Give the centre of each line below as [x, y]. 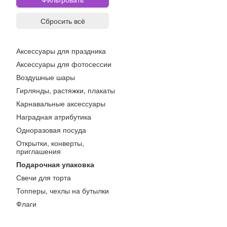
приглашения [39, 151]
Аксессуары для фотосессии [64, 64]
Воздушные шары [46, 77]
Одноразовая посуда [51, 130]
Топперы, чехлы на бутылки [63, 191]
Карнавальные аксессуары [61, 103]
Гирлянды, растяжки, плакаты [66, 90]
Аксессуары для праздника [61, 51]
